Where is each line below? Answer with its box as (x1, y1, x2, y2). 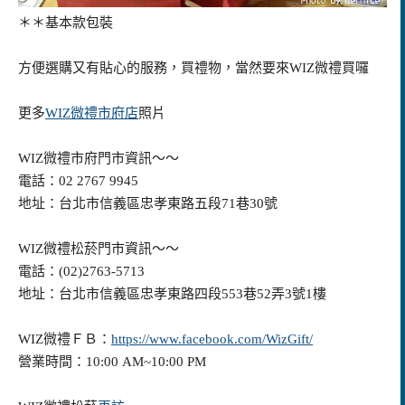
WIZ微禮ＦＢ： (18, 331, 111, 346)
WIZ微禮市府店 (45, 105, 138, 120)
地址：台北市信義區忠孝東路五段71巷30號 (18, 195, 278, 211)
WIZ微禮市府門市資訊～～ (18, 150, 179, 165)
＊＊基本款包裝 (18, 14, 113, 30)
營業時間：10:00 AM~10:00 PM (18, 353, 206, 369)
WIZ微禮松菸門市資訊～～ (18, 240, 179, 256)
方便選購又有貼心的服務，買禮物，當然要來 (18, 60, 289, 75)
